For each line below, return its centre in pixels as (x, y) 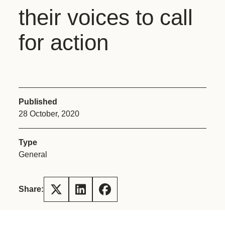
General (33, 154)
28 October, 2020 (49, 114)
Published (38, 102)
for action (64, 42)
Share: (31, 189)
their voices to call (106, 17)
